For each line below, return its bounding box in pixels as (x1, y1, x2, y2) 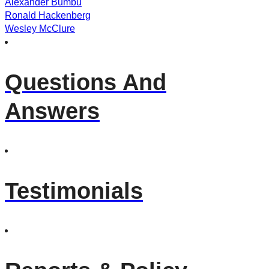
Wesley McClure (5, 23, 75, 34)
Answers (5, 98, 100, 124)
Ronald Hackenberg (5, 10, 91, 21)
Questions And (5, 69, 166, 95)
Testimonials (5, 178, 143, 204)
